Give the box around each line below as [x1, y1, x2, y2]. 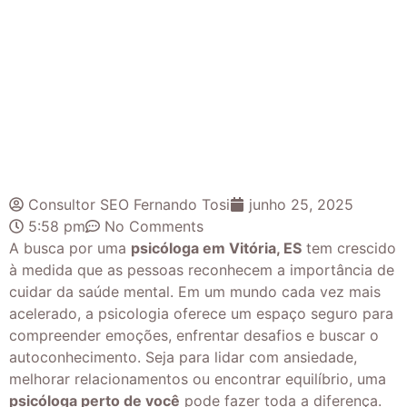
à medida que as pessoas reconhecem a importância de [9, 260, 394, 279]
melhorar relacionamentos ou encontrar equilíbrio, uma [9, 369, 386, 388]
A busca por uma [9, 238, 131, 257]
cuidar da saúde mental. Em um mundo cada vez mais [9, 282, 381, 301]
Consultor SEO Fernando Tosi [28, 194, 230, 213]
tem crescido [302, 238, 396, 257]
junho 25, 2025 [249, 194, 353, 213]
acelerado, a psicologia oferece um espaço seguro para [9, 303, 393, 323]
